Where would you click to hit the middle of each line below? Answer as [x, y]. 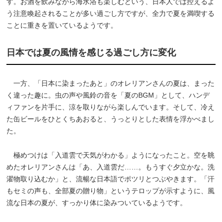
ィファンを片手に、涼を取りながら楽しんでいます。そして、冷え [111, 107]
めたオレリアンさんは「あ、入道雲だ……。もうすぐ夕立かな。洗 [111, 167]
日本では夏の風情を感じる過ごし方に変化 [91, 52]
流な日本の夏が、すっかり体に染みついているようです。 [97, 202]
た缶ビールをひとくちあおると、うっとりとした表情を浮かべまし [111, 119]
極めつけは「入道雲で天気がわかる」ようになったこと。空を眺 [111, 155]
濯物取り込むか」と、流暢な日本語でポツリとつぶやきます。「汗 [111, 179]
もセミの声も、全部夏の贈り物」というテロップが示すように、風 [111, 191]
